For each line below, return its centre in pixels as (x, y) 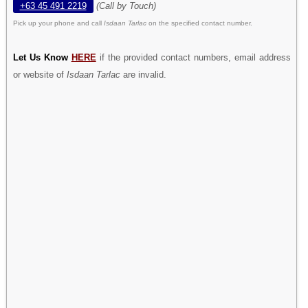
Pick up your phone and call (58, 23)
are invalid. (143, 74)
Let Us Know (42, 57)
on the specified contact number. (200, 23)
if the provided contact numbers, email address (193, 57)
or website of (40, 74)
